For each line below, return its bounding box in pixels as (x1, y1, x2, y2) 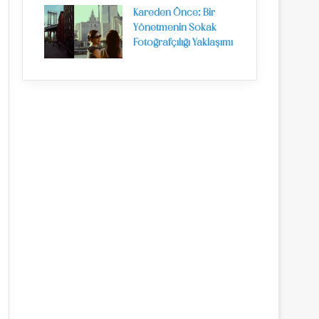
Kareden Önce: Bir (133, 9, 215, 18)
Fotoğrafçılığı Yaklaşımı (133, 38, 233, 48)
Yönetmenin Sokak (133, 23, 216, 33)
